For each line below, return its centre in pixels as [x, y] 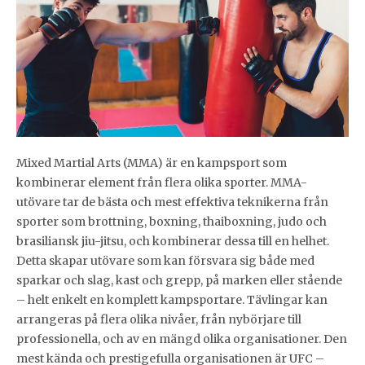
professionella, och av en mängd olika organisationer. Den [182, 339]
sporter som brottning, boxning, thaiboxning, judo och [172, 222]
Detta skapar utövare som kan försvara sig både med [165, 261]
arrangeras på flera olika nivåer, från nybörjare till [159, 320]
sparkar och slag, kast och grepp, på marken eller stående [179, 281]
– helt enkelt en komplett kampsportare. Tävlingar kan [172, 300]
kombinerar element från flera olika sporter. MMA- [162, 183]
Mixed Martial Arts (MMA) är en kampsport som [152, 163]
